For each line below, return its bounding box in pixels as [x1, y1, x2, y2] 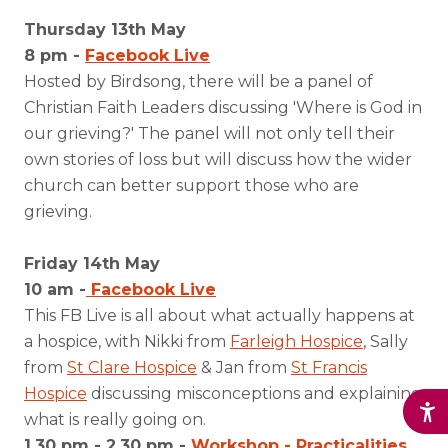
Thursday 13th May [24, 20, 186, 39]
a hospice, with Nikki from [24, 332, 230, 351]
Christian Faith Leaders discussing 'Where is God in [24, 98, 422, 117]
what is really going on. [24, 410, 206, 429]
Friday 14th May [24, 254, 160, 273]
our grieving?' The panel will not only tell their [24, 124, 395, 143]
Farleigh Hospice [230, 332, 363, 351]
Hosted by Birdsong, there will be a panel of [24, 72, 373, 91]
